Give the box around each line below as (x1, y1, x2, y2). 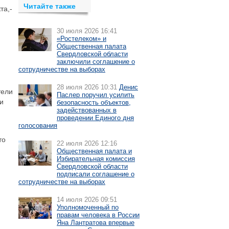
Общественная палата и (57, 147, 132, 155)
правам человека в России (57, 211, 140, 219)
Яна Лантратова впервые (57, 219, 134, 226)
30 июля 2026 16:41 (57, 27, 117, 35)
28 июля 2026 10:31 (57, 83, 117, 91)
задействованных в (57, 106, 117, 114)
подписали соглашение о (57, 170, 134, 178)
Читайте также (24, 2, 76, 10)
